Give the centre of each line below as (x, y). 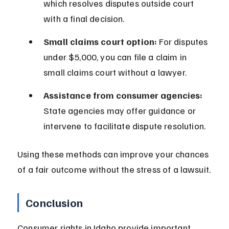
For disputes (184, 42)
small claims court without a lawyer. (115, 72)
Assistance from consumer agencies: (123, 95)
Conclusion (54, 203)
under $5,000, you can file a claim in (116, 57)
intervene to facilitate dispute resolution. (125, 126)
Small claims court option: (100, 42)
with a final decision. (84, 19)
